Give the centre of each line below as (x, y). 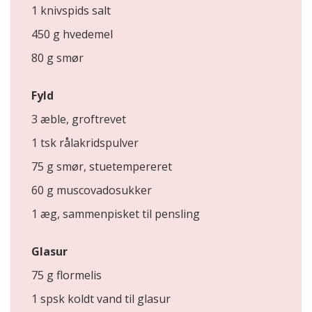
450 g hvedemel (72, 34)
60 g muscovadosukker (92, 190)
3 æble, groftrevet (79, 119)
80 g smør (57, 58)
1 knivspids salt (71, 11)
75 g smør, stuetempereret (102, 167)
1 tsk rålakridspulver (85, 143)
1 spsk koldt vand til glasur (101, 299)
